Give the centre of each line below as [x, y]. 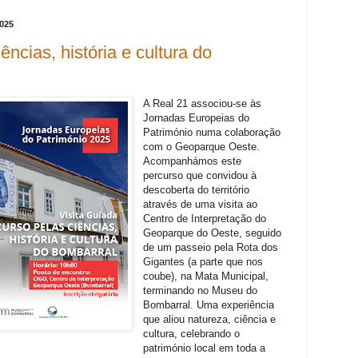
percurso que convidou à [200, 175]
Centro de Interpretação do [205, 218]
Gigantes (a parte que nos [203, 261]
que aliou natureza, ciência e [209, 319]
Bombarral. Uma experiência [209, 304]
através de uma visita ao [200, 204]
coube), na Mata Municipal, [206, 276]
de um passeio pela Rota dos [211, 247]
